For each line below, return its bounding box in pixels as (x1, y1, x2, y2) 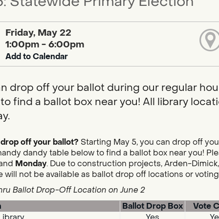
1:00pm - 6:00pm (5, 38, 85, 50)
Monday (15, 158, 46, 169)
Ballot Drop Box (122, 201, 183, 212)
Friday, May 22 (5, 26, 72, 39)
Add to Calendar (5, 51, 68, 62)
